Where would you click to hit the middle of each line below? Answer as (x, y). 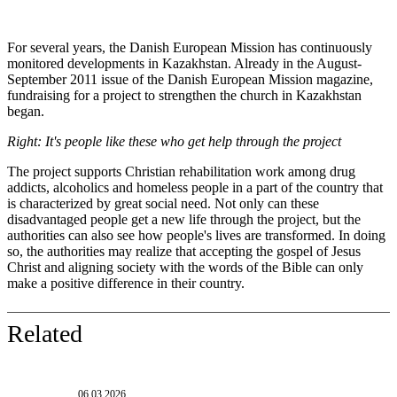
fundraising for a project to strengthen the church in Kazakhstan (184, 96)
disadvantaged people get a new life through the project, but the (184, 220)
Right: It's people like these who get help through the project (174, 142)
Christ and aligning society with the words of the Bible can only (185, 268)
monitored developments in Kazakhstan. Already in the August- (184, 64)
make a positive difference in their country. (126, 284)
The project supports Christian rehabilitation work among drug (181, 172)
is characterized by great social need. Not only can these (163, 204)
